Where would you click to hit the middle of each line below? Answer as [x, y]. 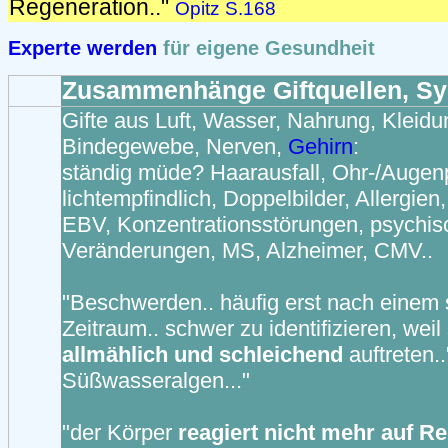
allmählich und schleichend [205, 354]
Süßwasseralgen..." [156, 380]
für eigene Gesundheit [266, 48]
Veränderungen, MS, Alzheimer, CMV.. [247, 250]
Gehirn [320, 146]
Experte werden [82, 48]
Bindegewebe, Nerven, [175, 146]
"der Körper [120, 432]
